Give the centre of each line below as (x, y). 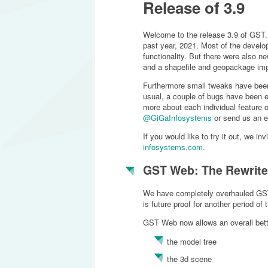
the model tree (191, 242)
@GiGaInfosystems (177, 117)
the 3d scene (189, 259)
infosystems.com (173, 147)
